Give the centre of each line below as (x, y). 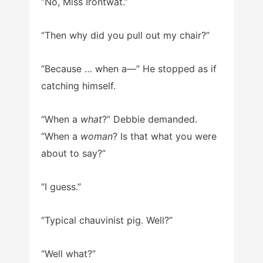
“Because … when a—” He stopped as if (129, 68)
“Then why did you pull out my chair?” (125, 35)
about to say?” (73, 153)
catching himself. (78, 85)
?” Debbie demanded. (150, 119)
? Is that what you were (165, 136)
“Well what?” (68, 253)
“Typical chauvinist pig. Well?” (107, 220)
